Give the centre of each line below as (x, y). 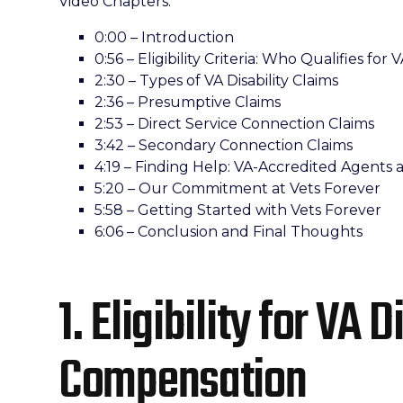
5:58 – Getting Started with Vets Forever (238, 210)
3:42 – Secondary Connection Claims (224, 145)
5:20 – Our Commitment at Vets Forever (237, 188)
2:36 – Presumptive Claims (188, 102)
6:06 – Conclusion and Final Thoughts (228, 232)
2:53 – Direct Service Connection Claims (234, 124)
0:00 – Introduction (164, 37)
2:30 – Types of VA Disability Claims (216, 81)
